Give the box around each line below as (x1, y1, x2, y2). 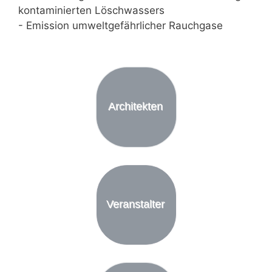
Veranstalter (107, 198, 165, 211)
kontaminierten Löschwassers (18, 4, 165, 17)
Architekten (109, 100, 163, 113)
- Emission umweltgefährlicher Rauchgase (18, 19, 223, 32)
